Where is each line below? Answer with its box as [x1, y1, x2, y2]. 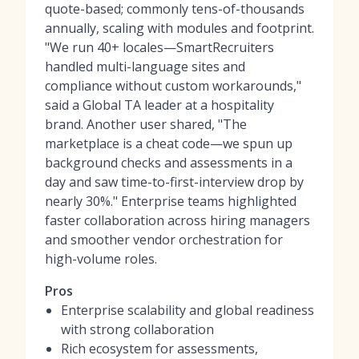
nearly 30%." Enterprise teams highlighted [45, 192, 296, 210]
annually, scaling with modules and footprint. [45, 19, 314, 37]
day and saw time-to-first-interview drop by [45, 173, 304, 191]
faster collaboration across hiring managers [45, 212, 310, 229]
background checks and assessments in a [45, 154, 292, 171]
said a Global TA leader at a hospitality [45, 96, 274, 114]
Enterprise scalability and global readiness [61, 301, 314, 319]
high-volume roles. [45, 250, 157, 268]
